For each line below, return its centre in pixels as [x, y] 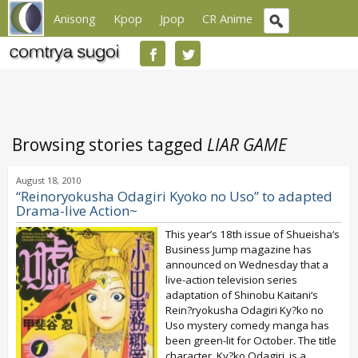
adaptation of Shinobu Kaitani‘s [242, 295]
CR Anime [227, 18]
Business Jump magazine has [239, 249]
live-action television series [231, 280]
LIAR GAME [247, 145]
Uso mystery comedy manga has [247, 325]
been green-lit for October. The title [251, 340]
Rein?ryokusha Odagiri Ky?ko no [245, 310]
